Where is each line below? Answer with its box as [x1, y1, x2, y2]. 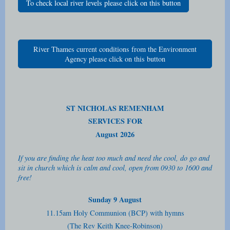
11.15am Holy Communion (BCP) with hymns [46, 207, 184, 218]
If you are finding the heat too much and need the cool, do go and [18, 153, 209, 163]
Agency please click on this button [65, 54, 165, 64]
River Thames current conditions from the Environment [33, 44, 197, 54]
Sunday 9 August [88, 194, 142, 205]
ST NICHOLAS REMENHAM [66, 102, 164, 113]
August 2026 [95, 128, 135, 140]
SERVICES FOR [88, 116, 142, 127]
